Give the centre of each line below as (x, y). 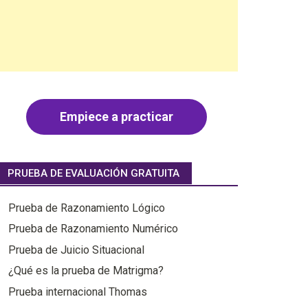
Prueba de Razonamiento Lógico (86, 208)
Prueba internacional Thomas (77, 291)
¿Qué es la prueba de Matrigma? (86, 271)
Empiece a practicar (116, 116)
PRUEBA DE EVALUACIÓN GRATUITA (93, 173)
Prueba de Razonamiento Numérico (93, 229)
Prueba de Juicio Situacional (76, 250)
